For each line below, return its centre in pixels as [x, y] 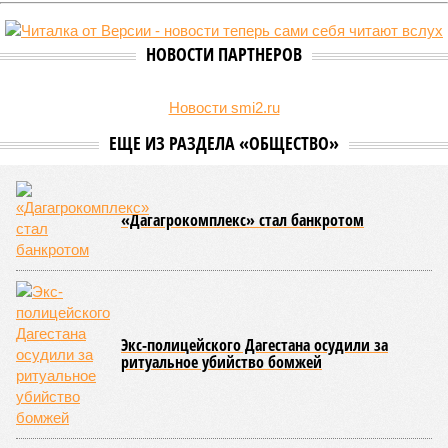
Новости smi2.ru [224, 107]
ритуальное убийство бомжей [221, 362]
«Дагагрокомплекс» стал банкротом [242, 220]
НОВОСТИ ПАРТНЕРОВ [224, 54]
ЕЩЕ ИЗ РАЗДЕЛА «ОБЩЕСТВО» [224, 143]
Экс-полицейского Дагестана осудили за [254, 345]
